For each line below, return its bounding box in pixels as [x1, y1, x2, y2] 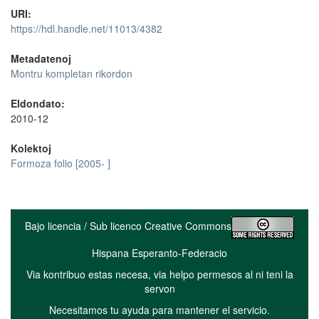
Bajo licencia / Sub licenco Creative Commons [25, 218, 231, 233]
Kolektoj [11, 140, 51, 155]
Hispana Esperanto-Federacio [92, 245, 227, 260]
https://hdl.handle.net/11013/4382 [11, 21, 162, 36]
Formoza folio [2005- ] [11, 155, 110, 170]
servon [144, 281, 175, 296]
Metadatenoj [11, 51, 71, 66]
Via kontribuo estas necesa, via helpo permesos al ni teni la [26, 266, 293, 281]
